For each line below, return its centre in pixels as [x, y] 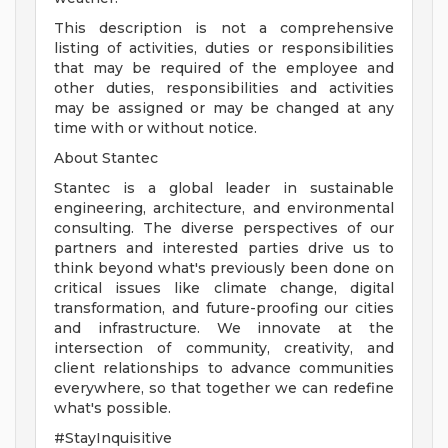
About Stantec [106, 158]
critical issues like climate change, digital [224, 288]
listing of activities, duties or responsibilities [224, 48]
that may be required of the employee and [224, 68]
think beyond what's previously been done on [224, 268]
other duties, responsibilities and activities [224, 88]
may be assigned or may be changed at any [224, 108]
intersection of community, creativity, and [224, 348]
